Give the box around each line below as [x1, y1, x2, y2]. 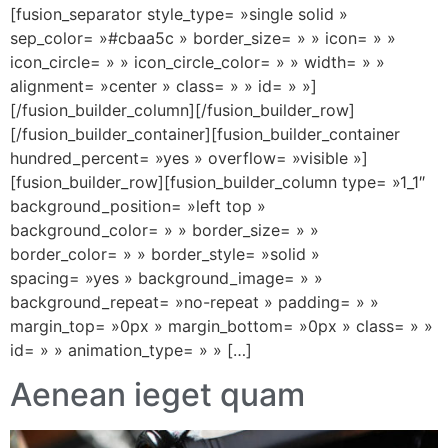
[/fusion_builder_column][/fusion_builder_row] [10, 100, 355, 121]
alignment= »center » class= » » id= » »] [10, 76, 317, 97]
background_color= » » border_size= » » [10, 220, 319, 241]
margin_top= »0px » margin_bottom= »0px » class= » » [10, 316, 433, 337]
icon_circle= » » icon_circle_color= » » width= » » [10, 52, 385, 73]
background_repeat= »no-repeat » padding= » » [10, 292, 379, 313]
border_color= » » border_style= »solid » [10, 244, 320, 265]
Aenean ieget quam [10, 375, 305, 415]
